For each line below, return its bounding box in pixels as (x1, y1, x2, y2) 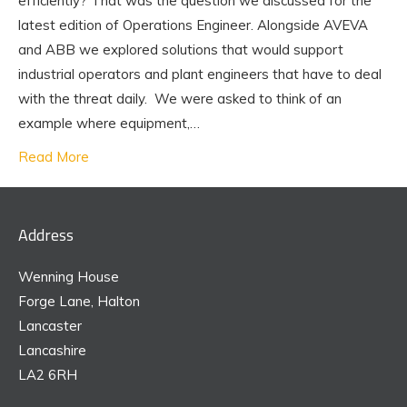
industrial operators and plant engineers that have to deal (18, 65, 382, 83)
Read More (18, 148, 89, 165)
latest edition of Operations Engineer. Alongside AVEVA (18, 16, 368, 34)
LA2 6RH (18, 366, 77, 383)
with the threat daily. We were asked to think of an (18, 90, 342, 107)
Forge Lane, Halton (18, 293, 140, 310)
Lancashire (18, 342, 86, 359)
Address (18, 223, 74, 247)
